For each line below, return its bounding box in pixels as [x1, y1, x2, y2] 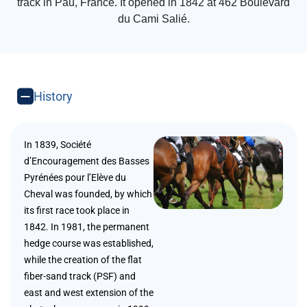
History [34, 89, 73, 104]
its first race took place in [24, 205, 130, 217]
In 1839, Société [24, 139, 91, 151]
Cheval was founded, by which [24, 188, 152, 200]
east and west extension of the [24, 287, 153, 299]
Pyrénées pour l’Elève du [24, 172, 126, 184]
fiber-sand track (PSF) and [24, 271, 136, 282]
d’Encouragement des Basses [24, 156, 149, 167]
